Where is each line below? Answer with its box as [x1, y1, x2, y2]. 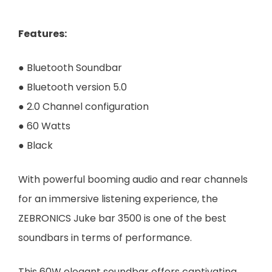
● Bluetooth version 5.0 [18, 80, 127, 94]
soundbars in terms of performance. [18, 230, 192, 245]
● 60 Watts [18, 118, 70, 133]
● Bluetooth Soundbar [18, 60, 122, 75]
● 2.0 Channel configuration [18, 99, 149, 114]
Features [18, 26, 64, 41]
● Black [18, 138, 53, 152]
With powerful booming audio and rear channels [18, 172, 248, 186]
